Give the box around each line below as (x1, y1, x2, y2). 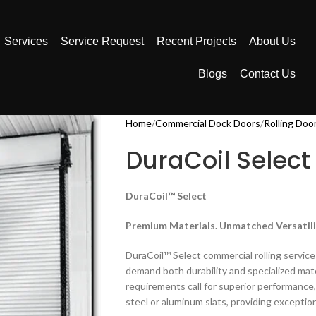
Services (4, 35, 48, 47)
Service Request (60, 35, 144, 47)
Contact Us (239, 67, 296, 80)
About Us (248, 35, 296, 47)
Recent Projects (156, 35, 236, 47)
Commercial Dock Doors (154, 117, 260, 130)
